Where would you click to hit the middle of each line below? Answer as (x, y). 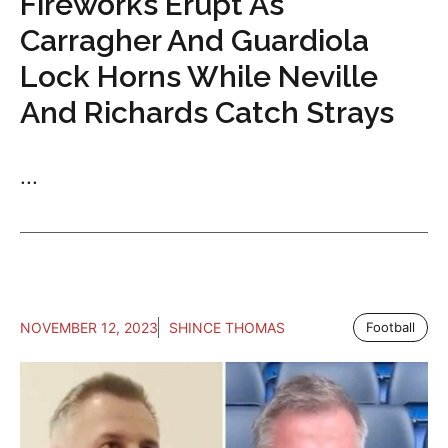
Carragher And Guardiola (194, 41)
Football (390, 327)
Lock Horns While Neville (199, 77)
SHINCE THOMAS (227, 328)
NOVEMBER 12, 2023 (89, 328)
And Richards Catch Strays (207, 113)
